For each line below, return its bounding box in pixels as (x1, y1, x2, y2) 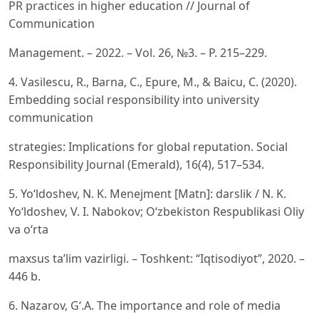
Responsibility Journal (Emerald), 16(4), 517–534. (9, 156, 264, 172)
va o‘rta (9, 221, 48, 237)
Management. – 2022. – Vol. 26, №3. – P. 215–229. (9, 44, 267, 61)
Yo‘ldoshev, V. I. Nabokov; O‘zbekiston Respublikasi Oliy (9, 203, 304, 219)
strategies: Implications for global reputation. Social (9, 138, 288, 155)
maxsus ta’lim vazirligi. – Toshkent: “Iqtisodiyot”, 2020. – (9, 250, 305, 266)
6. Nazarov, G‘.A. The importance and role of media (9, 297, 281, 313)
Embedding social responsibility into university (9, 91, 259, 108)
